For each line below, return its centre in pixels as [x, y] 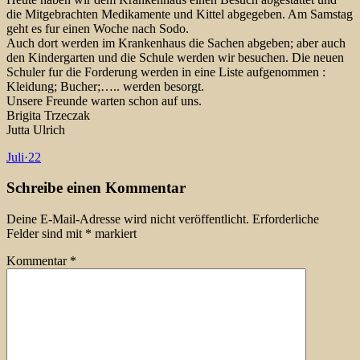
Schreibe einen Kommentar [96, 188]
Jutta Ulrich [36, 129]
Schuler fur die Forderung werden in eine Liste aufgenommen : [166, 72]
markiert [114, 233]
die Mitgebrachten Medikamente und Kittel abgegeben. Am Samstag [180, 14]
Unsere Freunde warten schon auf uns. [104, 100]
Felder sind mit [46, 233]
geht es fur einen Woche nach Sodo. [98, 28]
